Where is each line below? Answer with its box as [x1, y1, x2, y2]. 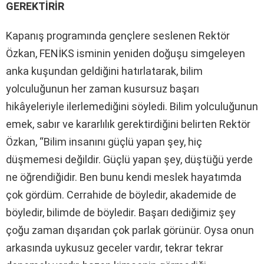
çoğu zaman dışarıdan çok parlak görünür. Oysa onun [6, 223, 254, 236]
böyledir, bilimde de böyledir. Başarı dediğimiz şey [6, 206, 236, 219]
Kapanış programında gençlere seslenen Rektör [6, 29, 230, 42]
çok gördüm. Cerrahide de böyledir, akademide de [6, 188, 236, 201]
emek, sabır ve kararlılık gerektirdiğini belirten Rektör [6, 117, 250, 130]
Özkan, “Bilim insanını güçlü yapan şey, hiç [6, 135, 202, 148]
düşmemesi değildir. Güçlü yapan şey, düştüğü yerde [6, 153, 253, 166]
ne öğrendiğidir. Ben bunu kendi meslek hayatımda [6, 170, 242, 183]
